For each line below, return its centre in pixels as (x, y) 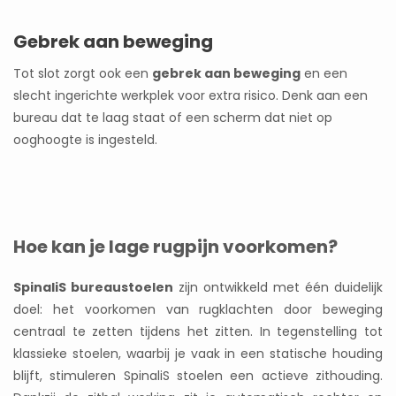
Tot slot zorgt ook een (83, 74)
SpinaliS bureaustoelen (93, 288)
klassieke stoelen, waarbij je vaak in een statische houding (198, 354)
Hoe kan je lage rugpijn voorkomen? (175, 247)
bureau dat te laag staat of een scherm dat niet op (173, 118)
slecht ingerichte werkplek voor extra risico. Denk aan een (190, 96)
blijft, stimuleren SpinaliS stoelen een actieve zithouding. (198, 376)
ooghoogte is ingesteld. (85, 140)
